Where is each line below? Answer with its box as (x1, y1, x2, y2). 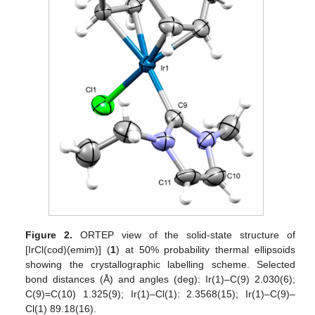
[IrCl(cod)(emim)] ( (25, 244, 111, 256)
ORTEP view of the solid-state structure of (72, 229, 295, 241)
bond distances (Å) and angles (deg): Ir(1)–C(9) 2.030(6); (25, 274, 295, 285)
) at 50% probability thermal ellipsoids (116, 244, 295, 256)
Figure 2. (25, 229, 73, 241)
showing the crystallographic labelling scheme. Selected (25, 259, 295, 271)
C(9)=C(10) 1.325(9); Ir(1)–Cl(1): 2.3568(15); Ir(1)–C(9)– (25, 288, 295, 300)
